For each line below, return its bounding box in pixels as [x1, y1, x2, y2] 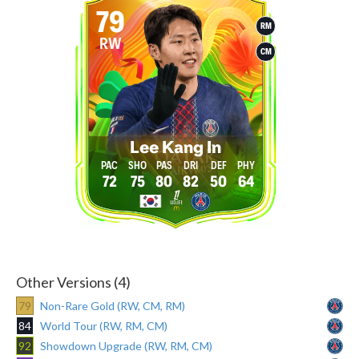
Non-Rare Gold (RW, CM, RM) [40, 298, 185, 313]
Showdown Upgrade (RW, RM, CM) [40, 338, 212, 353]
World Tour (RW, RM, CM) [40, 318, 167, 333]
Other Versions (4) [16, 272, 131, 291]
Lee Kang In [129, 139, 221, 157]
